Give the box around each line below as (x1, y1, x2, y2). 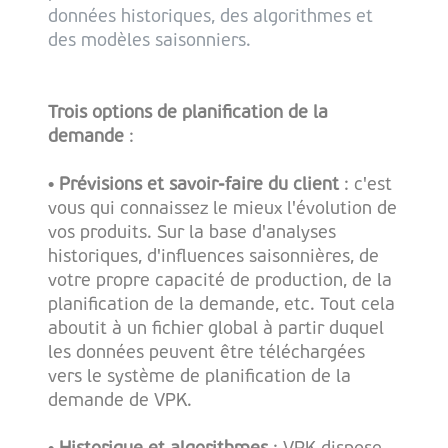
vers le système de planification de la (48, 367, 351, 387)
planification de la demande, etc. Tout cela (48, 295, 395, 315)
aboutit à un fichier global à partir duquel (48, 319, 384, 339)
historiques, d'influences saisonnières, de (48, 247, 379, 267)
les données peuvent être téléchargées (48, 343, 365, 363)
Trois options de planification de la (48, 103, 328, 123)
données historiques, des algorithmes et (48, 7, 373, 27)
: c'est (339, 175, 392, 195)
